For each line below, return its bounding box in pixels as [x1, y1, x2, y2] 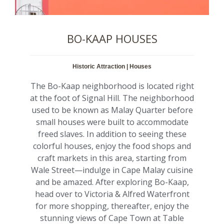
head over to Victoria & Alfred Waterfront [34, 188, 189, 199]
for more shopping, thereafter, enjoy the [35, 200, 189, 211]
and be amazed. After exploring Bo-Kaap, [35, 176, 189, 187]
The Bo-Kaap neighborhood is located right [30, 80, 194, 91]
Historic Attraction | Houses [72, 62, 151, 70]
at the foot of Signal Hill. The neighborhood [30, 92, 194, 103]
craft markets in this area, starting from [37, 152, 186, 163]
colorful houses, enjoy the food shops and [33, 140, 191, 151]
